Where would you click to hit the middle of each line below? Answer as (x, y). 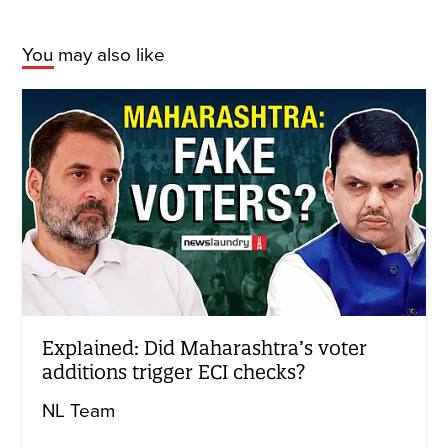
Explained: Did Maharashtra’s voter (205, 347)
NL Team (79, 410)
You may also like (94, 55)
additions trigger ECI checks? (174, 371)
